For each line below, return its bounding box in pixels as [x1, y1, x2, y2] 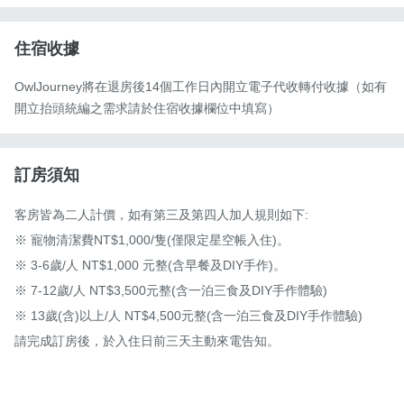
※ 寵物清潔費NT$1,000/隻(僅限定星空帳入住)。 [14, 233, 289, 248]
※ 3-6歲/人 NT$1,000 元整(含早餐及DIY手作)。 [14, 258, 286, 273]
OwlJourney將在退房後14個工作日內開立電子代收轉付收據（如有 [14, 79, 387, 95]
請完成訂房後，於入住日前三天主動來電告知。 [14, 334, 280, 349]
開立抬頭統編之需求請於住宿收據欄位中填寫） [14, 101, 280, 116]
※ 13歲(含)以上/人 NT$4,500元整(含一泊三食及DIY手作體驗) [14, 308, 363, 324]
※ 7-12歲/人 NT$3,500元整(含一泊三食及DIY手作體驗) [14, 283, 327, 298]
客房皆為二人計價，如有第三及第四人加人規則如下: [14, 207, 308, 223]
